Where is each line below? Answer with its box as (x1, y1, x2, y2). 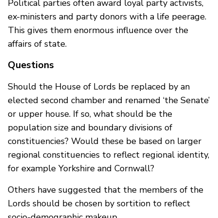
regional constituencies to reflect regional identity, (8, 148, 209, 161)
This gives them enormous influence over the (8, 24, 188, 36)
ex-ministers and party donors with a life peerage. (8, 10, 206, 22)
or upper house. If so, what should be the (8, 108, 172, 120)
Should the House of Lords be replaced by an (8, 80, 190, 92)
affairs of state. (8, 37, 67, 50)
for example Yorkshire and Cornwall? (8, 162, 154, 174)
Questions (8, 58, 54, 72)
